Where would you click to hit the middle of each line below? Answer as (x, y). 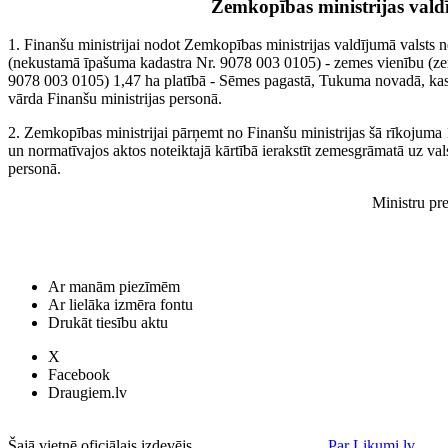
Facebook (79, 374)
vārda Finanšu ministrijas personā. (115, 99)
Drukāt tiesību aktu (108, 322)
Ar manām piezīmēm (114, 286)
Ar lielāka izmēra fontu (120, 304)
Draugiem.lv (87, 392)
